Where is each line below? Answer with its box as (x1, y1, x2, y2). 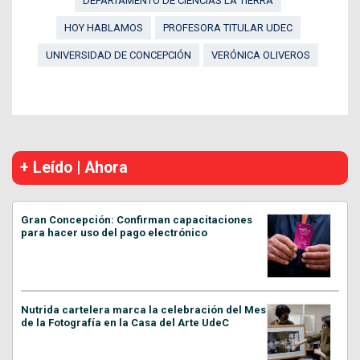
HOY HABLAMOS (63, 21, 143, 34)
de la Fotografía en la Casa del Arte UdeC (21, 316, 229, 329)
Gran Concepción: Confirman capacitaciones (21, 213, 252, 226)
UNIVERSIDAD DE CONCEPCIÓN (46, 48, 191, 61)
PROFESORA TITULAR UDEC (162, 21, 292, 34)
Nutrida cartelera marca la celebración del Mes (21, 303, 266, 316)
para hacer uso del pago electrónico (21, 226, 207, 239)
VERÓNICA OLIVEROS (211, 48, 310, 61)
